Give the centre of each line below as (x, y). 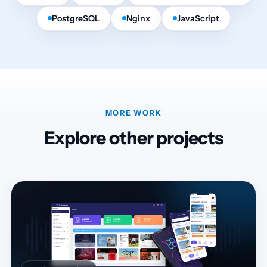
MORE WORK (133, 113)
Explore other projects (133, 138)
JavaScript (198, 18)
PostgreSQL (76, 18)
